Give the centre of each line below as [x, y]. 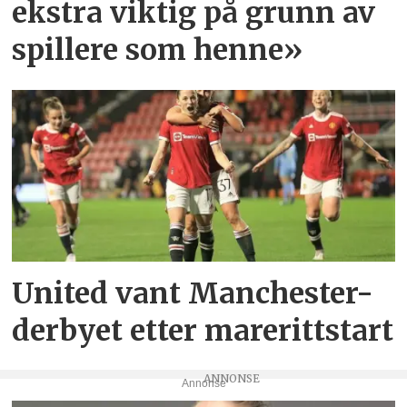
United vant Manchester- [193, 293]
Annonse [203, 384]
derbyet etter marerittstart [203, 330]
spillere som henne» [158, 50]
